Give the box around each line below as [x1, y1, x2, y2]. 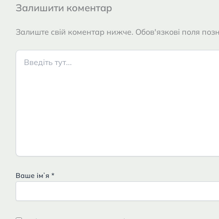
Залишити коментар [16, 1, 112, 14]
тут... [15, 60, 29, 68]
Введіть [15, 50, 41, 59]
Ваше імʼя [16, 171, 51, 180]
